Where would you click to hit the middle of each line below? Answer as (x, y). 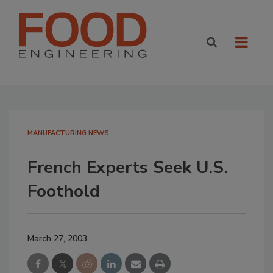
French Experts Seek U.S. (128, 168)
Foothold (64, 191)
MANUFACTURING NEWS (68, 133)
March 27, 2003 (57, 239)
